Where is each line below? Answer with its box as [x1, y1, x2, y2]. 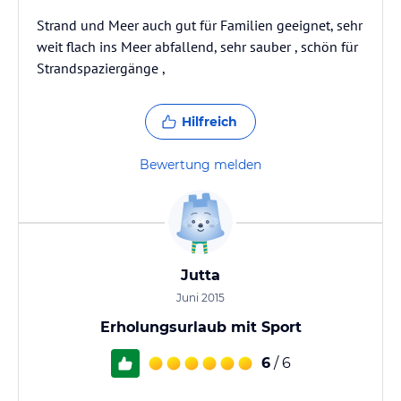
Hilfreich [182, 114, 237, 130]
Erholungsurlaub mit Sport [99, 319, 302, 336]
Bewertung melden [140, 157, 261, 173]
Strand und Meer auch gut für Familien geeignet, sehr [37, 16, 363, 34]
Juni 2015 [176, 291, 225, 304]
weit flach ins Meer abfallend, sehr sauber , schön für [37, 38, 358, 55]
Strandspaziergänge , [37, 59, 166, 77]
